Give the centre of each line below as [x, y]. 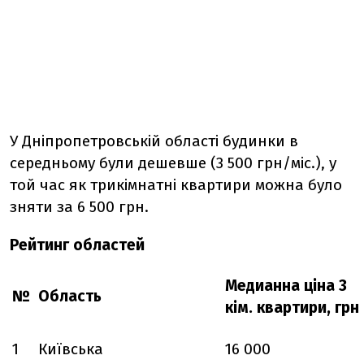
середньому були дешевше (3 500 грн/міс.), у [173, 163]
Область [70, 297]
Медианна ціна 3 [286, 286]
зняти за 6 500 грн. [79, 207]
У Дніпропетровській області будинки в [154, 141]
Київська [71, 349]
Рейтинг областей [77, 245]
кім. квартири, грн [292, 308]
